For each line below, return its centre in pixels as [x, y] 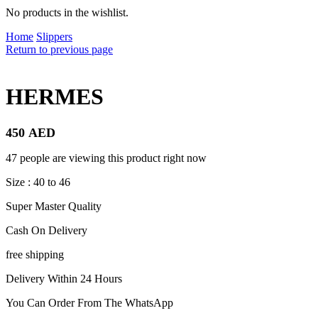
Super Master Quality [54, 206]
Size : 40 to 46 [38, 182]
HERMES [55, 97]
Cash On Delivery [46, 230]
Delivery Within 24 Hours [64, 278]
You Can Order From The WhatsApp [89, 302]
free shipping [35, 254]
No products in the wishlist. [67, 12]
